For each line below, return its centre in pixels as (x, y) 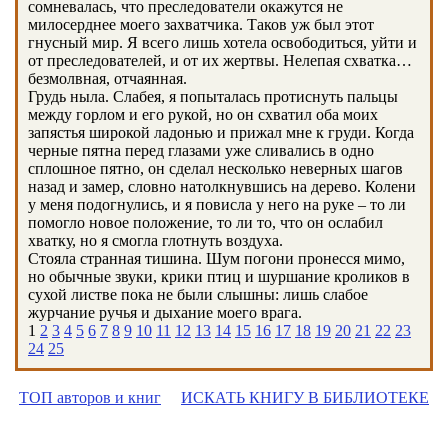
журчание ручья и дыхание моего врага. (165, 312)
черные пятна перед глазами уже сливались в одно (201, 150)
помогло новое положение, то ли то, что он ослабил (205, 222)
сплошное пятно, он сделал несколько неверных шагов (215, 168)
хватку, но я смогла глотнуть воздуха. (155, 240)
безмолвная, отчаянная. (107, 78)
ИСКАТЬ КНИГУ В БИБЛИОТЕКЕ (305, 397)
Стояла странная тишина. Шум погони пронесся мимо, (216, 258)
